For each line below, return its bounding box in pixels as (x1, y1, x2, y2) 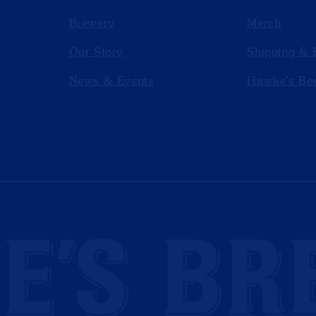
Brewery (68, 16, 115, 31)
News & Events (68, 74, 154, 89)
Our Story (68, 45, 124, 60)
